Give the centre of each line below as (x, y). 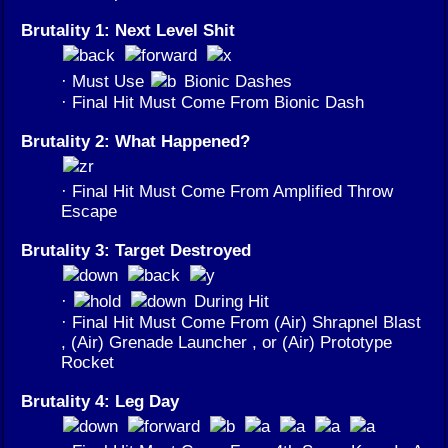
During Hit (229, 301)
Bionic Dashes (235, 81)
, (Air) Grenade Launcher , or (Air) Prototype (226, 342)
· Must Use (105, 81)
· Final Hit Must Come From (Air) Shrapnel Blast (241, 322)
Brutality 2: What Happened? (135, 141)
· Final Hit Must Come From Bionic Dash (212, 102)
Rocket (87, 362)
